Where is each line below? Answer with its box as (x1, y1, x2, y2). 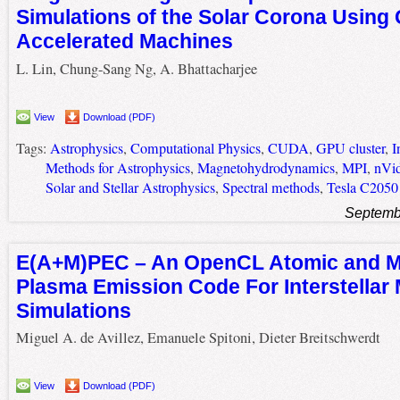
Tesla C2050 (326, 177, 398, 197)
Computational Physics (129, 137, 261, 158)
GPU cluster (315, 137, 385, 158)
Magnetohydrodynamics (196, 157, 335, 178)
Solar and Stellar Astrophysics (45, 177, 215, 197)
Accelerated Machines (15, 29, 233, 54)
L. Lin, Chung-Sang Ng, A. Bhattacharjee (15, 58, 257, 79)
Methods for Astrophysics (45, 157, 190, 178)
